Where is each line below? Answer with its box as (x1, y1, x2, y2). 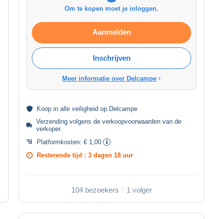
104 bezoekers (71, 185, 119, 194)
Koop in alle (37, 105, 72, 112)
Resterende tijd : (37, 151, 88, 159)
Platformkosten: (37, 138, 84, 146)
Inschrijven (92, 53, 131, 62)
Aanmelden (92, 27, 131, 36)
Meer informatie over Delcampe (62, 74, 156, 82)
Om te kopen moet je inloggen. (65, 4, 158, 12)
